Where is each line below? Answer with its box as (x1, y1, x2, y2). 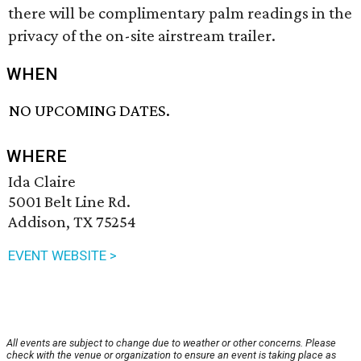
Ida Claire (8, 172, 76, 192)
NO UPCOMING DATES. (9, 101, 171, 121)
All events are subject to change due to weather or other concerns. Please (6, 337, 336, 350)
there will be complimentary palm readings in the (8, 3, 352, 23)
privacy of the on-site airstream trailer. (8, 26, 276, 45)
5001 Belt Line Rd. (8, 192, 131, 212)
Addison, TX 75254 (8, 212, 136, 232)
